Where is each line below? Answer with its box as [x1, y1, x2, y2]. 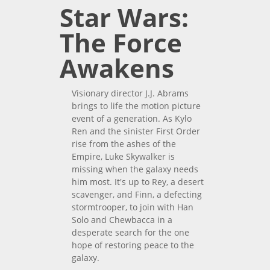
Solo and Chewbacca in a [72, 213, 172, 225]
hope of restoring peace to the [72, 239, 194, 251]
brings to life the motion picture [72, 99, 201, 111]
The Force [60, 25, 182, 60]
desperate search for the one [72, 226, 189, 238]
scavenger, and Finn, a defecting [72, 188, 202, 200]
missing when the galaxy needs [72, 163, 198, 175]
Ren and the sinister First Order [72, 125, 200, 137]
